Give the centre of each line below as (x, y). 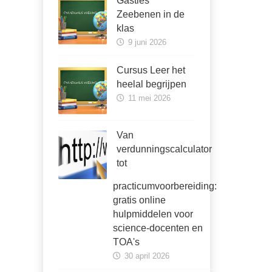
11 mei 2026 (148, 98)
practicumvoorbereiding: (165, 186)
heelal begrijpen (151, 84)
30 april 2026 (146, 256)
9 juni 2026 (146, 42)
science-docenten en (158, 228)
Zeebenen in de (151, 14)
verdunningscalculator (164, 149)
